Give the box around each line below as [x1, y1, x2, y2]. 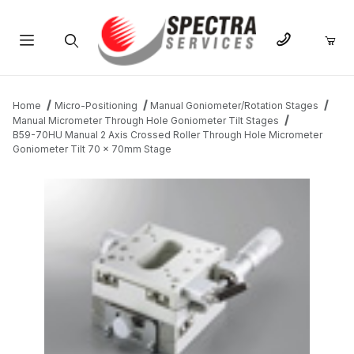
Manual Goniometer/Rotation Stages [150, 100, 319, 112]
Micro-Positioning [54, 100, 137, 112]
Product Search [29, 71, 111, 85]
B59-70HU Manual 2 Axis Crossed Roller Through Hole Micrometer [13, 129, 322, 141]
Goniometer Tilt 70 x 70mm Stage [13, 143, 171, 156]
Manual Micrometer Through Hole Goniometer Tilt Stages [13, 115, 279, 127]
